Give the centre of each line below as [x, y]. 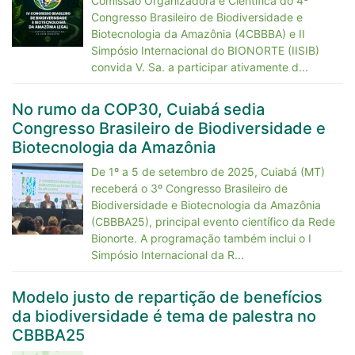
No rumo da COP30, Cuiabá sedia [138, 109]
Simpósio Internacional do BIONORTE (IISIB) [205, 50]
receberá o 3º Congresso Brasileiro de [189, 188]
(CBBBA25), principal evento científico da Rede [213, 221]
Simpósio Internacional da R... [168, 255]
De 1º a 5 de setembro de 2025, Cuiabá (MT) [208, 172]
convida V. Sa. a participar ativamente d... [200, 67]
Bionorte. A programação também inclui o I [201, 238]
